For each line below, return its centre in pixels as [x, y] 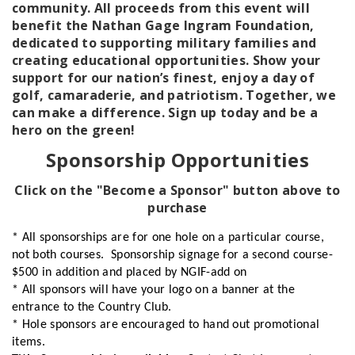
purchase [177, 207]
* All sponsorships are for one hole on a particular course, [168, 237]
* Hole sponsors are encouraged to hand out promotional [166, 324]
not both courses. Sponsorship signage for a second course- [172, 255]
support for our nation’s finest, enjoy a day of [164, 77]
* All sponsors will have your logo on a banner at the [153, 290]
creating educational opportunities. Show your [166, 60]
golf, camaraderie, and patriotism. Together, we [174, 95]
